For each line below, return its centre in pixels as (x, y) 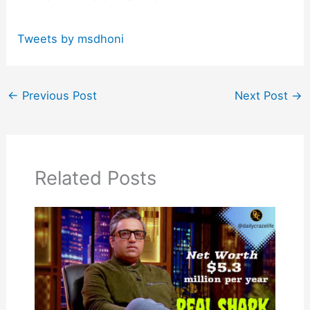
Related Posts (95, 177)
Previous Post (57, 96)
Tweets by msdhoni (71, 39)
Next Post (263, 96)
